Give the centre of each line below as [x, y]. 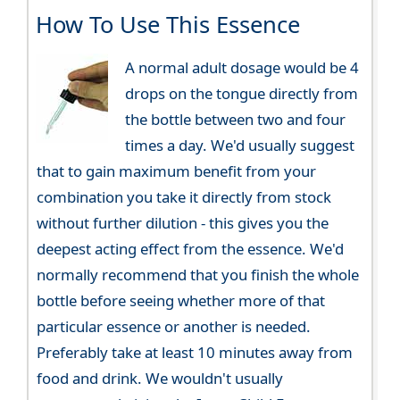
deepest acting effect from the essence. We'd [191, 249]
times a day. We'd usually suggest [239, 146]
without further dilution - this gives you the [183, 223]
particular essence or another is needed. [174, 327]
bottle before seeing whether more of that [181, 301]
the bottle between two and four [235, 120]
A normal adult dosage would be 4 [242, 68]
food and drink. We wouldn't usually [160, 379]
